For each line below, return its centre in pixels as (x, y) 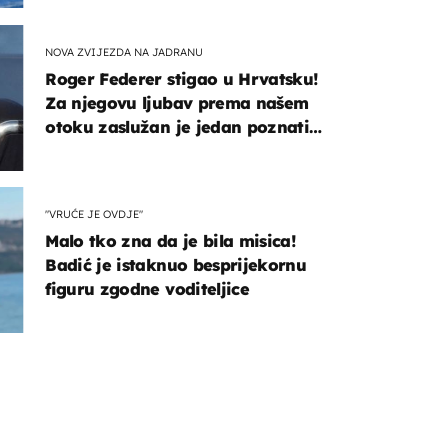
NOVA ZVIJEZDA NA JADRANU (124, 51)
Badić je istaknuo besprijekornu (176, 265)
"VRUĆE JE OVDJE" (94, 213)
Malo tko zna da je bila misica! (171, 241)
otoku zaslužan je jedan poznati (177, 127)
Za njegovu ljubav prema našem (177, 103)
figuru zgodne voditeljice (147, 289)
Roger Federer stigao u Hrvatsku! (182, 79)
